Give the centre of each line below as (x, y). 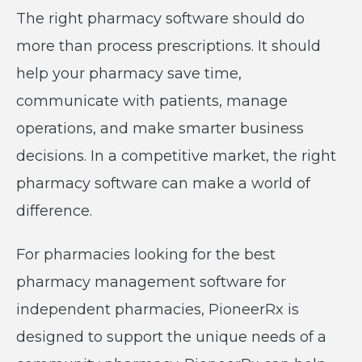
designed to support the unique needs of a (171, 337)
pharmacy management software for (151, 282)
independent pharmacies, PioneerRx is (158, 309)
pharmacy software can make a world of (163, 183)
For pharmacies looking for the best (146, 255)
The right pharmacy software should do (160, 19)
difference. (54, 211)
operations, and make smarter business (160, 128)
